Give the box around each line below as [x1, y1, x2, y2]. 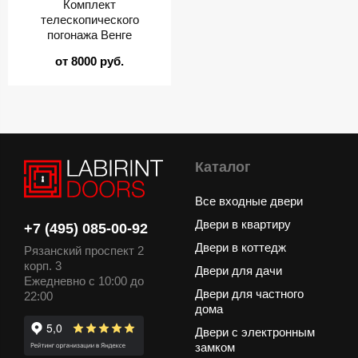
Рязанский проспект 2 [24, 244, 144, 258]
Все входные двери [195, 194, 303, 209]
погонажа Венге [47, 28, 132, 42]
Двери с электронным [195, 325, 315, 340]
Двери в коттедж [195, 241, 286, 255]
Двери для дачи [195, 264, 282, 278]
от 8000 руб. [55, 54, 124, 68]
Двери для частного [195, 287, 304, 301]
